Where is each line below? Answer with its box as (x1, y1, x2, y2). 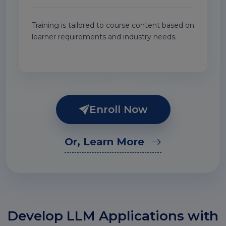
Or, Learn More (65, 136, 147, 148)
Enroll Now (89, 103, 147, 116)
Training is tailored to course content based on (32, 21, 194, 30)
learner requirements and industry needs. (32, 32, 177, 41)
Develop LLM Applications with (8, 208, 218, 224)
